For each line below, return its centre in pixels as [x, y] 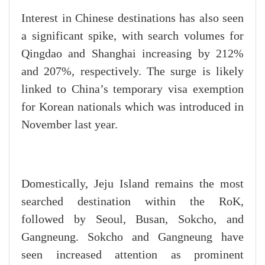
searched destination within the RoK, [132, 202]
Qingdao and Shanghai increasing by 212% [132, 54]
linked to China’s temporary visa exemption [132, 90]
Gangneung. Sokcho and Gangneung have [132, 237]
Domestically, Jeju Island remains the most [132, 184]
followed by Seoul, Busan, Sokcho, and [132, 220]
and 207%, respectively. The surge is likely [132, 72]
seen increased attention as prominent [132, 255]
